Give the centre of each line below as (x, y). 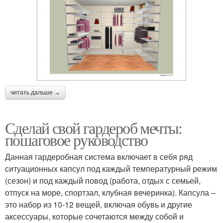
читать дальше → (35, 92)
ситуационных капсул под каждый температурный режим (111, 168)
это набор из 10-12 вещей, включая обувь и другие (99, 204)
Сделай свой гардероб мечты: (94, 127)
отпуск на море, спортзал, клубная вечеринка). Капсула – (110, 192)
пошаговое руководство (76, 139)
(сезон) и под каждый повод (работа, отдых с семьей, (103, 180)
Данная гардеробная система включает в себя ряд (99, 156)
